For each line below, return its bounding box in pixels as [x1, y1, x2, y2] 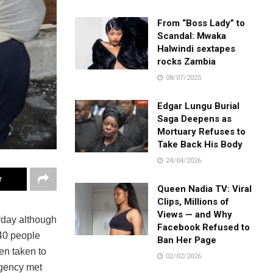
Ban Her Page [157, 234, 217, 246]
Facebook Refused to [157, 221, 250, 233]
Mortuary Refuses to [157, 126, 246, 137]
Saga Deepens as [157, 113, 232, 124]
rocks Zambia [157, 55, 216, 67]
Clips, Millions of [157, 196, 230, 207]
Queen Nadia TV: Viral [157, 183, 252, 194]
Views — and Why [157, 208, 233, 220]
